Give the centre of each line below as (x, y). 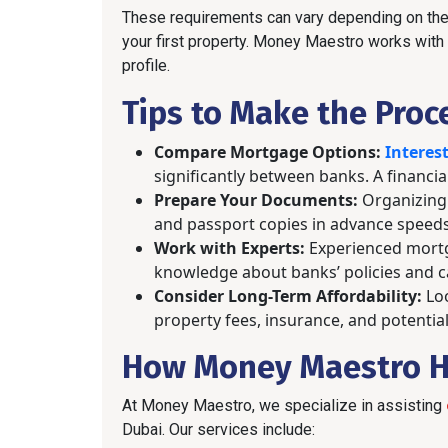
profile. (146, 65)
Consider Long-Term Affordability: (288, 295)
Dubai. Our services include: (218, 429)
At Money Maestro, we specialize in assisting (284, 405)
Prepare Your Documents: (256, 199)
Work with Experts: (229, 247)
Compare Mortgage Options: (267, 151)
